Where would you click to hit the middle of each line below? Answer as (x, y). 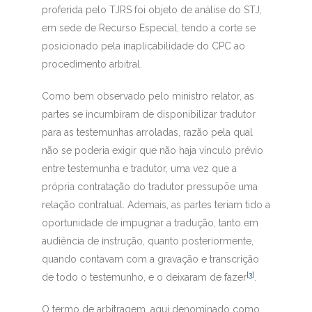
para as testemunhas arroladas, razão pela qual (147, 133)
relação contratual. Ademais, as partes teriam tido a (156, 205)
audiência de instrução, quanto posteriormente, (147, 241)
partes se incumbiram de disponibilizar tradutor (148, 115)
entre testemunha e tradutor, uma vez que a (139, 169)
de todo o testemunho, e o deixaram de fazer (144, 278)
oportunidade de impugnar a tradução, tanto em (150, 223)
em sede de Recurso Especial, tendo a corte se (148, 28)
